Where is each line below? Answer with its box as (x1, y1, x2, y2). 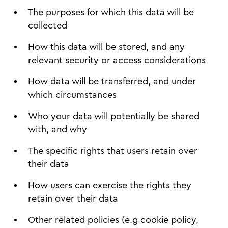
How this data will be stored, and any (28, 42, 185, 51)
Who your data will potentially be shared (28, 111, 199, 121)
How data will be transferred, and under (28, 77, 196, 86)
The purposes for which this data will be (28, 8, 194, 17)
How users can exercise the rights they (28, 181, 191, 190)
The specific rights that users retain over (28, 146, 197, 155)
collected (28, 21, 67, 30)
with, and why (28, 125, 90, 134)
